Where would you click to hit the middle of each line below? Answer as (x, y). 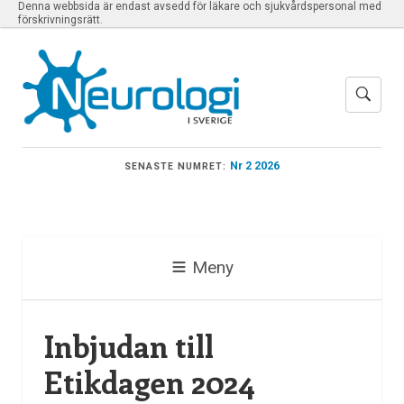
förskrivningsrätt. (60, 20)
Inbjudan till (129, 346)
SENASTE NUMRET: (175, 166)
